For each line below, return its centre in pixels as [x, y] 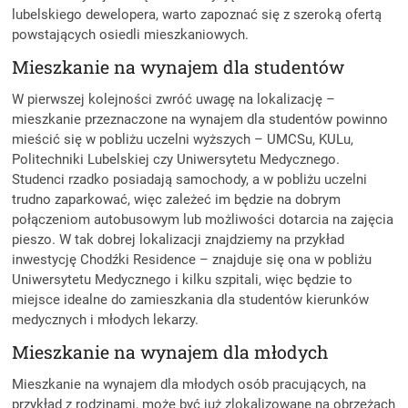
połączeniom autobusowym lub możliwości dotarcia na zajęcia [203, 219]
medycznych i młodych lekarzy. [107, 319]
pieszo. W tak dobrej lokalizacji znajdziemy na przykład [178, 239]
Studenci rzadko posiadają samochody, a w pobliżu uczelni [190, 179]
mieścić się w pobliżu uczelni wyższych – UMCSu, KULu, [183, 139]
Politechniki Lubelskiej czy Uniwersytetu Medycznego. [176, 159]
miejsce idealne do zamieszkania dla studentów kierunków [191, 299]
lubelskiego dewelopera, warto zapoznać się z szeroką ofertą [197, 14]
